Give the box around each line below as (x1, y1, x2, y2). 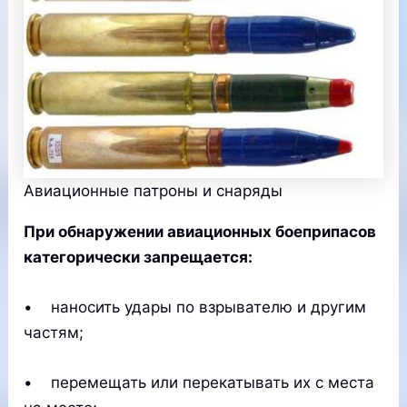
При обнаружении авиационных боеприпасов (24, 222, 377, 241)
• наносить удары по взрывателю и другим (24, 297, 367, 316)
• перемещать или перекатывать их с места (24, 372, 375, 392)
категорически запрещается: (24, 247, 253, 266)
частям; (24, 323, 84, 342)
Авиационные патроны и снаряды (24, 181, 283, 200)
